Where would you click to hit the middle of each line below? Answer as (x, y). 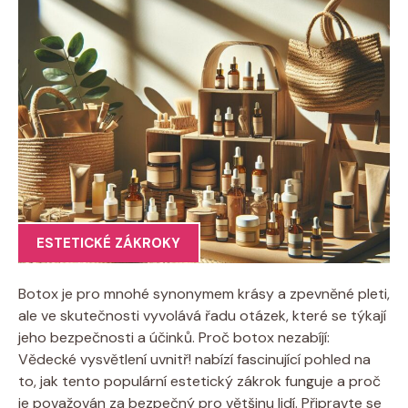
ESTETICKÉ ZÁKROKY (108, 243)
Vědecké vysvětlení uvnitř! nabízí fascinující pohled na (194, 359)
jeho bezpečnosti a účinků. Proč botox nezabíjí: (174, 337)
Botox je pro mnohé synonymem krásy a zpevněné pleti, (204, 293)
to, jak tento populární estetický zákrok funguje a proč (199, 381)
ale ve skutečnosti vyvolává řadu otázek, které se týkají (202, 315)
